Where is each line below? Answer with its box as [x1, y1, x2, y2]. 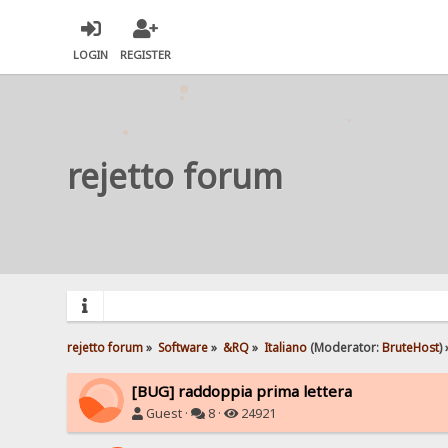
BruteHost [381, 338, 439, 355]
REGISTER [120, 47, 172, 63]
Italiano [263, 338, 307, 355]
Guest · [143, 404, 192, 422]
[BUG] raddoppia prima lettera [132, 380, 353, 401]
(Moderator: [306, 338, 382, 355]
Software [158, 338, 209, 355]
